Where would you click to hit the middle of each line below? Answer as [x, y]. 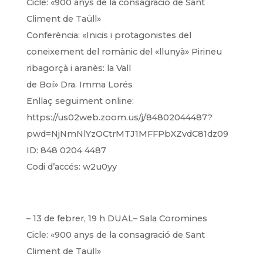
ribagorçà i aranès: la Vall [78, 68]
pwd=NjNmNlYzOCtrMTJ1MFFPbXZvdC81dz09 [127, 134]
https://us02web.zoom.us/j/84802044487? [119, 117]
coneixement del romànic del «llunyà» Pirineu [124, 52]
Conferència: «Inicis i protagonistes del [109, 35]
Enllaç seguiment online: [80, 101]
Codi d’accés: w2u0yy [71, 167]
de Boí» [43, 85]
